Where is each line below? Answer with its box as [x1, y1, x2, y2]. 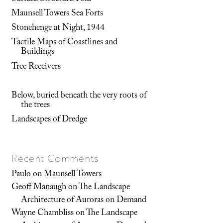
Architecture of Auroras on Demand [21, 193, 147, 208]
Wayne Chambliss [11, 206, 74, 221]
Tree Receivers [11, 59, 61, 75]
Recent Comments [11, 152, 99, 164]
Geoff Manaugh [11, 180, 67, 195]
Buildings [21, 45, 55, 60]
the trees [21, 98, 50, 113]
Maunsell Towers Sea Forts [11, 6, 104, 22]
